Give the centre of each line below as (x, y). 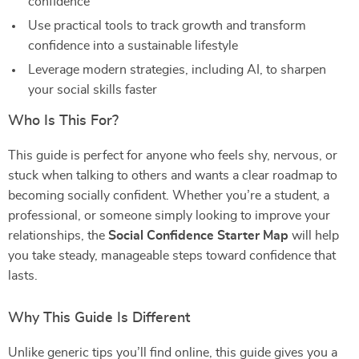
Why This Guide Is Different (99, 318)
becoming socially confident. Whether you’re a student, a (169, 196)
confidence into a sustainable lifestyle (133, 46)
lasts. (23, 276)
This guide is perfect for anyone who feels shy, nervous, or (173, 155)
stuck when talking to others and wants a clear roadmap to (173, 175)
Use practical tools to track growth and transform (167, 26)
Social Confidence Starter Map (198, 236)
